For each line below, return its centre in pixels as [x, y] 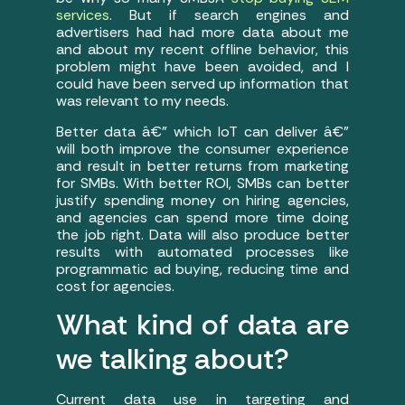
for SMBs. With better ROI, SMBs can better [202, 183]
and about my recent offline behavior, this [202, 50]
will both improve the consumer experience [202, 148]
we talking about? [173, 359]
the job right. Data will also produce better [202, 234]
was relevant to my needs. [143, 101]
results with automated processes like [202, 251]
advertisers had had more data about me [202, 33]
